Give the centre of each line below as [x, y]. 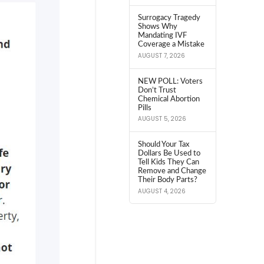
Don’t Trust [157, 90]
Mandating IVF [162, 36]
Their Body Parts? [167, 179]
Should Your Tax [163, 144]
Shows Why [157, 27]
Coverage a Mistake [171, 44]
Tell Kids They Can [168, 162]
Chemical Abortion [169, 99]
